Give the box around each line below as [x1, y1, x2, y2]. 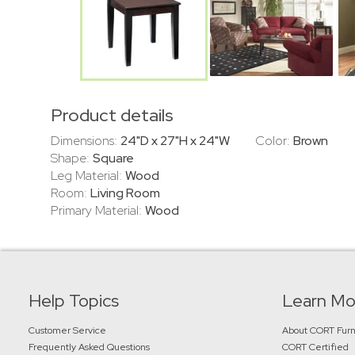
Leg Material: [51, 166, 125, 184]
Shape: [51, 149, 93, 166]
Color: [255, 132, 293, 149]
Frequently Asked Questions [29, 340, 152, 353]
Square [93, 149, 134, 166]
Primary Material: [51, 201, 145, 219]
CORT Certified [282, 340, 349, 353]
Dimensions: [51, 132, 120, 149]
